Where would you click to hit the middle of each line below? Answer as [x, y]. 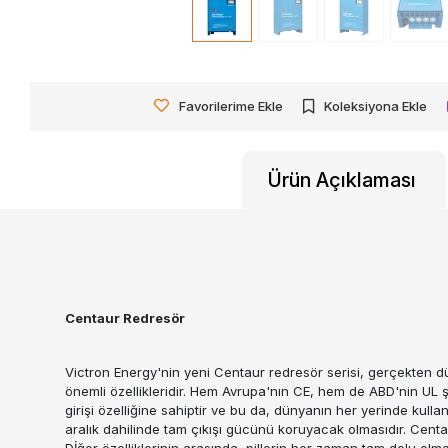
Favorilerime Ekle [231, 105]
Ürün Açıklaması [342, 179]
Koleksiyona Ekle [376, 105]
